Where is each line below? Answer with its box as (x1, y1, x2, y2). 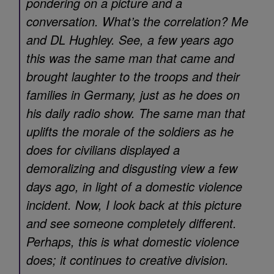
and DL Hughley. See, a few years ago (26, 31, 234, 48)
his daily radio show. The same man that (26, 104, 245, 122)
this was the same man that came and (26, 49, 234, 67)
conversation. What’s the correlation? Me (26, 12, 248, 30)
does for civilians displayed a (26, 141, 180, 158)
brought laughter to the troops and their (26, 67, 240, 85)
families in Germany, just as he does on (26, 86, 240, 103)
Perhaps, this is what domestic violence (26, 232, 239, 250)
